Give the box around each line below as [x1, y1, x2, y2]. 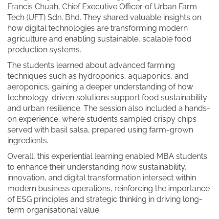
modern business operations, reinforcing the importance [7, 183, 210, 193]
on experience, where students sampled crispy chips [7, 114, 197, 124]
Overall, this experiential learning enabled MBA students [7, 151, 207, 161]
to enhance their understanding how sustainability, [7, 162, 187, 172]
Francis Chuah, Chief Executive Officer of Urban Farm [7, 1, 197, 11]
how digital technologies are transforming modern [7, 23, 188, 33]
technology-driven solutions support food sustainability [7, 92, 207, 102]
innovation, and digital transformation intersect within [7, 173, 196, 182]
